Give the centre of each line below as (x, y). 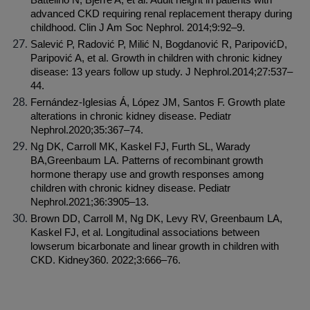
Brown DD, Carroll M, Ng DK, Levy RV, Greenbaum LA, (156, 219)
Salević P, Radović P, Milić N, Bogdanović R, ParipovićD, (159, 44)
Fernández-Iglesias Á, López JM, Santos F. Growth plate (158, 102)
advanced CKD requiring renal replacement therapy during (161, 14)
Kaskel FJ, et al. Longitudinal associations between (145, 232)
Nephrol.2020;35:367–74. (87, 130)
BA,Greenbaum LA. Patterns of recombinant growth (147, 161)
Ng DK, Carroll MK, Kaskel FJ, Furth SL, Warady (140, 147)
